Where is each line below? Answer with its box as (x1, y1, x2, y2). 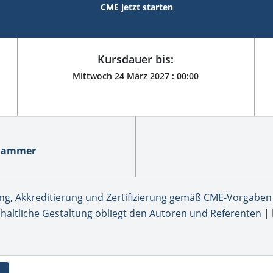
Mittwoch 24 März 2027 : (73, 70, 177, 82)
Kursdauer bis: (97, 52, 174, 67)
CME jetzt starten (100, 1, 173, 13)
